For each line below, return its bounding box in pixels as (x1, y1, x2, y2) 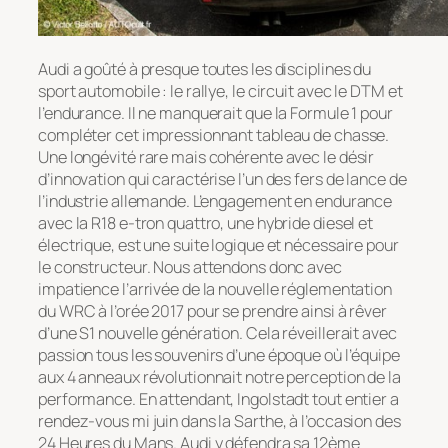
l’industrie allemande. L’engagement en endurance (38, 189, 393, 212)
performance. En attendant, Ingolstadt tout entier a (38, 387, 399, 410)
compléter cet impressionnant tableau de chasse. (38, 123, 390, 146)
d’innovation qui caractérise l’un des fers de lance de (38, 167, 407, 190)
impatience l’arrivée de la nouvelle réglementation (38, 277, 392, 300)
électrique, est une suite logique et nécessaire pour (38, 233, 399, 256)
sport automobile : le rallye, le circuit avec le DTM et (38, 79, 403, 102)
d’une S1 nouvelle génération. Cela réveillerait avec (38, 321, 397, 344)
